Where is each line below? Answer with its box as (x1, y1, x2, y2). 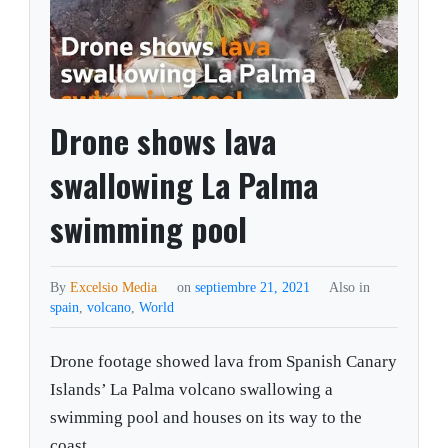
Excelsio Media (70, 279, 158, 296)
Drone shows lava (50, 117, 277, 165)
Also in (328, 279, 370, 296)
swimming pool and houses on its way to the (50, 408, 363, 428)
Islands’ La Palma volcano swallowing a (50, 380, 334, 400)
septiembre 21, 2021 (194, 279, 314, 296)
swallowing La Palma (50, 161, 319, 209)
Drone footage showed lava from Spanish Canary (50, 352, 398, 372)
